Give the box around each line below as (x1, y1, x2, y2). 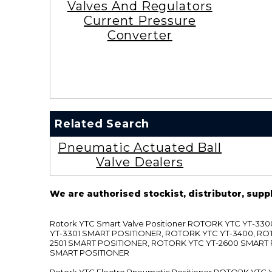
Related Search (55, 117, 150, 131)
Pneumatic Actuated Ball (58, 140, 222, 155)
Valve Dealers (96, 154, 184, 169)
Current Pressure (84, 13, 196, 28)
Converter (107, 27, 172, 42)
